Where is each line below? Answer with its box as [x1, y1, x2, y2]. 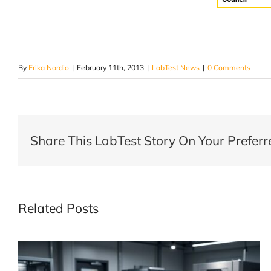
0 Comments [207, 63, 250, 72]
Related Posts [18, 200, 99, 217]
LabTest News [152, 63, 200, 72]
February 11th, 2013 [77, 63, 144, 72]
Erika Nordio [28, 63, 69, 72]
